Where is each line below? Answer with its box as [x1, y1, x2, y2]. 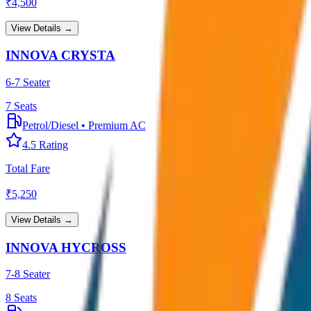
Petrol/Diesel [22, 119, 78, 132]
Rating [36, 139, 68, 151]
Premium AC [88, 119, 146, 132]
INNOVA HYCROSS [6, 239, 126, 255]
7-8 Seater [6, 268, 50, 280]
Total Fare [6, 162, 50, 175]
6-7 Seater [6, 76, 50, 89]
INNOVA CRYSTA [6, 48, 115, 63]
